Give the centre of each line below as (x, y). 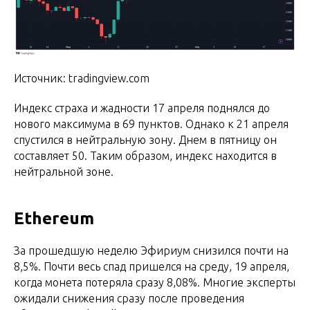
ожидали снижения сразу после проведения (129, 299)
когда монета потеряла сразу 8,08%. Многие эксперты (155, 283)
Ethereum (54, 219)
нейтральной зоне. (64, 172)
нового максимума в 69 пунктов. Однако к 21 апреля (151, 124)
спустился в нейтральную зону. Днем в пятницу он (145, 140)
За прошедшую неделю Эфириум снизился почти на (151, 251)
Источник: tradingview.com (82, 79)
